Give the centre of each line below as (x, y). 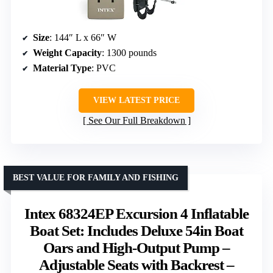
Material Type (62, 68)
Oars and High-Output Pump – (136, 247)
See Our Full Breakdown (136, 120)
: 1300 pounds (129, 52)
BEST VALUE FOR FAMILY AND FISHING (96, 177)
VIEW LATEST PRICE (136, 100)
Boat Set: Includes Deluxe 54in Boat (136, 230)
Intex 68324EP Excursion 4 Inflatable (136, 213)
